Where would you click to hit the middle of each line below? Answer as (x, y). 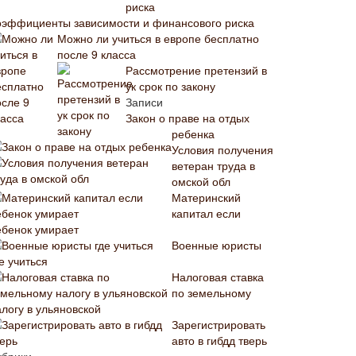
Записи (144, 102)
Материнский (206, 197)
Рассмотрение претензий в (196, 70)
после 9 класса (97, 54)
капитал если (206, 213)
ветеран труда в (213, 165)
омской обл (201, 181)
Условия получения (222, 149)
